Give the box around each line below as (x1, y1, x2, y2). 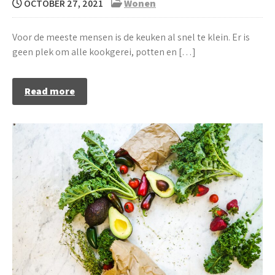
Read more (25, 84, 75, 98)
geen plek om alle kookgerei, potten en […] (12, 45, 196, 58)
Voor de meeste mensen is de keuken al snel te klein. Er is (12, 30, 250, 44)
